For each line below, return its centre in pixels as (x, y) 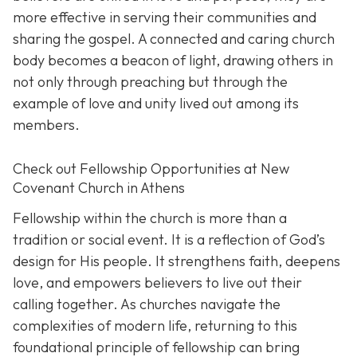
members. (46, 125)
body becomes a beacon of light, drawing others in (173, 61)
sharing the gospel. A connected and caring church (174, 39)
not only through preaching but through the (150, 82)
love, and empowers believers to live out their (157, 282)
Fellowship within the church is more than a (150, 218)
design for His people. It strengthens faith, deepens (177, 261)
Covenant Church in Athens (99, 188)
